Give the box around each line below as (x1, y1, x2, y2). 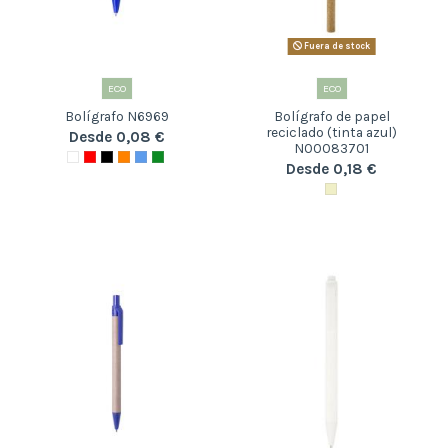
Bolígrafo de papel (273, 108, 390, 125)
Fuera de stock (302, 41, 370, 52)
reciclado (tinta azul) (266, 124, 397, 141)
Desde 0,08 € (68, 127, 165, 146)
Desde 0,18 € (286, 159, 377, 178)
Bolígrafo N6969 (64, 108, 169, 125)
